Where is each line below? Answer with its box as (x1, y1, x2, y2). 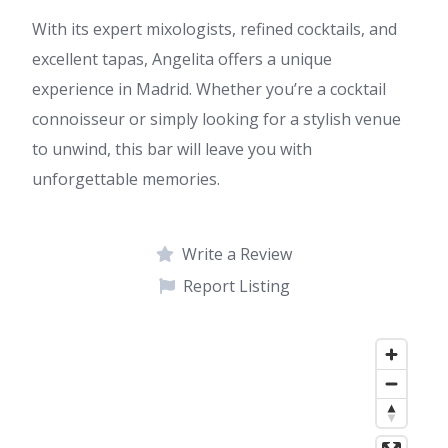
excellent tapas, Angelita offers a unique (32, 48, 332, 71)
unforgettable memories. (32, 168, 220, 191)
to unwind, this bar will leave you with (32, 138, 312, 161)
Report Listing (182, 275, 290, 298)
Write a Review (182, 243, 292, 266)
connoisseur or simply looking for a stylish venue (32, 108, 401, 131)
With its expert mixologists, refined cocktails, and (32, 18, 397, 41)
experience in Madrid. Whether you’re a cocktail (32, 78, 386, 101)
